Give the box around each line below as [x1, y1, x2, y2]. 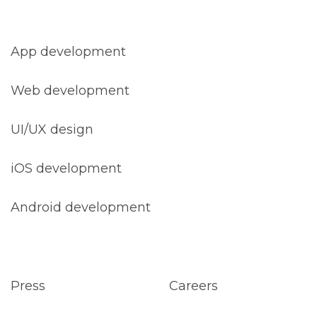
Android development [11, 200, 151, 215]
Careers [169, 278, 218, 294]
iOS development [11, 161, 122, 176]
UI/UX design [11, 122, 93, 137]
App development [11, 44, 126, 59]
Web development [11, 83, 129, 98]
